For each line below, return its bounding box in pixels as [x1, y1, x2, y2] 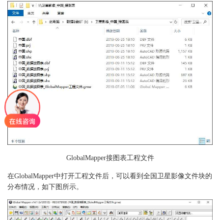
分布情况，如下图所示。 [7, 183, 83, 191]
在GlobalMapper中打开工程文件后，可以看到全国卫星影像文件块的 [7, 172, 212, 180]
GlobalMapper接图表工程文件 [66, 154, 154, 162]
